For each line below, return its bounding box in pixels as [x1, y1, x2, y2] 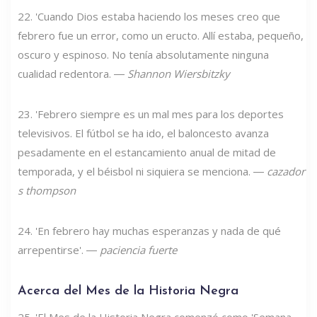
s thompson [18, 183, 76, 197]
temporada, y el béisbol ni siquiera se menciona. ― [18, 163, 267, 178]
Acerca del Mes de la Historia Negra [18, 284, 238, 298]
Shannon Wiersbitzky [127, 66, 230, 81]
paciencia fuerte [100, 242, 177, 257]
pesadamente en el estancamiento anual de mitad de [18, 144, 276, 159]
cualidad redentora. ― [18, 66, 127, 81]
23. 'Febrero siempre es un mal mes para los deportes [18, 106, 284, 121]
